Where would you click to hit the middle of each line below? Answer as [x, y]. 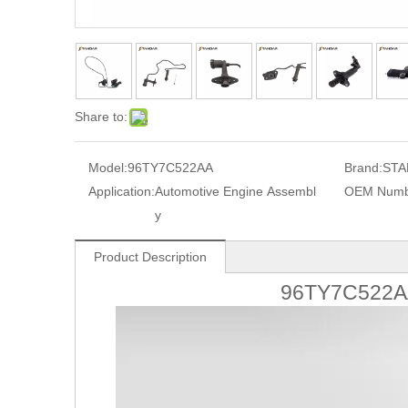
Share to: [101, 117]
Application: [122, 192]
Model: [108, 168]
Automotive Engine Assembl [235, 192]
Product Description [150, 257]
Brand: [363, 168]
